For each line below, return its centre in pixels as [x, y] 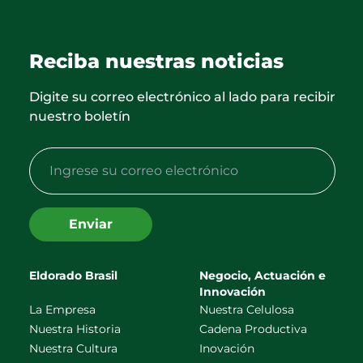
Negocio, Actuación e [263, 275]
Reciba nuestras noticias [156, 61]
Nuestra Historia [75, 329]
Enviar [91, 224]
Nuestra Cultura [73, 348]
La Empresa [62, 310]
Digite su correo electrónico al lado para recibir [182, 97]
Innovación [233, 292]
